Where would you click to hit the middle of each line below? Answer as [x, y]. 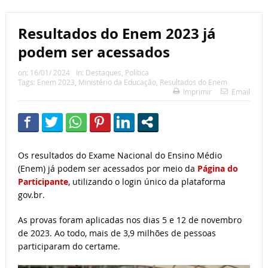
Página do [216, 169]
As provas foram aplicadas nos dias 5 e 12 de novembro [130, 220]
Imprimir [198, 92]
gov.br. [31, 195]
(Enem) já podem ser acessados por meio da [106, 169]
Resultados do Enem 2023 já [117, 34]
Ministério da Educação [117, 82]
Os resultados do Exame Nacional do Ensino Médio [120, 156]
